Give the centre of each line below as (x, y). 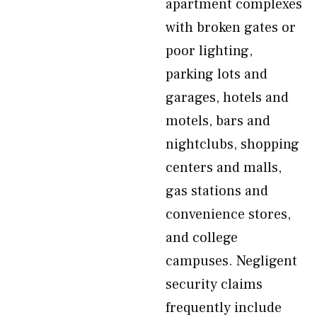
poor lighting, (209, 51)
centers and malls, (224, 168)
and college (202, 238)
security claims (214, 284)
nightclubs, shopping (232, 144)
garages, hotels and (227, 98)
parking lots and (217, 74)
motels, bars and (218, 121)
